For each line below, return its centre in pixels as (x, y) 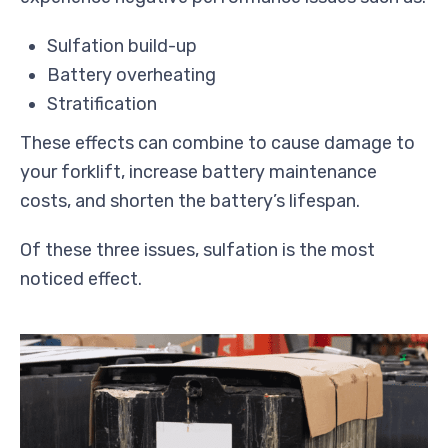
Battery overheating (131, 74)
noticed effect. (81, 278)
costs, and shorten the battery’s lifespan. (190, 200)
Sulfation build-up (122, 45)
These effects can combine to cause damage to (217, 142)
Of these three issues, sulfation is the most (197, 249)
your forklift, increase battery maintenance (198, 171)
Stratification (102, 103)
